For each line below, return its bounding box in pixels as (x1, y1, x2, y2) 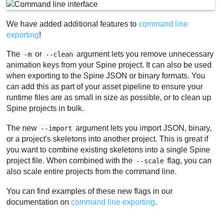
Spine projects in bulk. (6, 104, 84, 113)
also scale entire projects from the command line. (6, 167, 177, 176)
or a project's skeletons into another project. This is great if (6, 134, 209, 143)
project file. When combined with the (6, 156, 135, 165)
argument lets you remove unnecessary (74, 50, 214, 59)
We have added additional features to (6, 19, 139, 28)
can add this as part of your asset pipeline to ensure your (6, 82, 203, 91)
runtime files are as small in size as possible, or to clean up (6, 93, 212, 102)
